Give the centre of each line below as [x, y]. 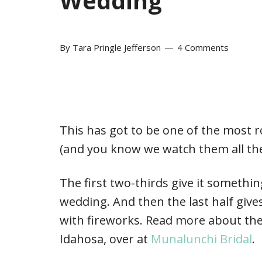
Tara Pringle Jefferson [117, 47]
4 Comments [203, 47]
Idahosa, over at [105, 239]
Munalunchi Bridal [201, 239]
